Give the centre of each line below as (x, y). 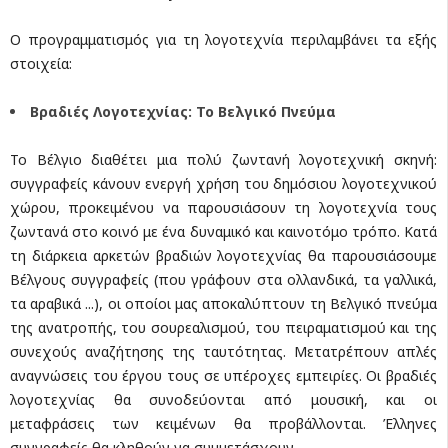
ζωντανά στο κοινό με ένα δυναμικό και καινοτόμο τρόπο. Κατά (223, 231)
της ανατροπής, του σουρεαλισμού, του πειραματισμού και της (223, 327)
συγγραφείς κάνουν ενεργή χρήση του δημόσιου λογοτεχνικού (223, 183)
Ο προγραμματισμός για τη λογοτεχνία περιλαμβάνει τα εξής (223, 39)
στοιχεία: (41, 63)
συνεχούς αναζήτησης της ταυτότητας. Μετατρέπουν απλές (223, 351)
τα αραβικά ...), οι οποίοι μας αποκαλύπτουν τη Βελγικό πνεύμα (223, 303)
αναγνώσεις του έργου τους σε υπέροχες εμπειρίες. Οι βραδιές (223, 375)
